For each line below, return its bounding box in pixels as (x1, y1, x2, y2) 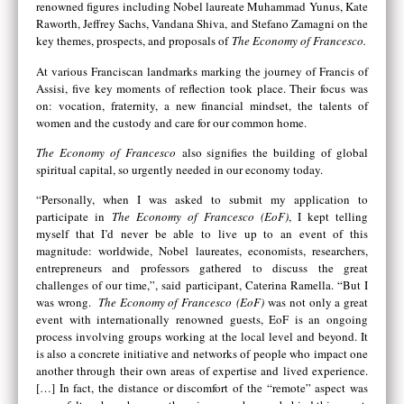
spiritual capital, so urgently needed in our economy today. (36, 161, 323, 178)
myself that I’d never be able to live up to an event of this (36, 225, 368, 243)
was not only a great (263, 294, 369, 311)
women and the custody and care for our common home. (36, 114, 307, 131)
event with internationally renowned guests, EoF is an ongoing (36, 311, 368, 328)
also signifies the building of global (175, 143, 369, 161)
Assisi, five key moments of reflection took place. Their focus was (36, 79, 368, 96)
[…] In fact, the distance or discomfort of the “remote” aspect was (36, 380, 368, 397)
